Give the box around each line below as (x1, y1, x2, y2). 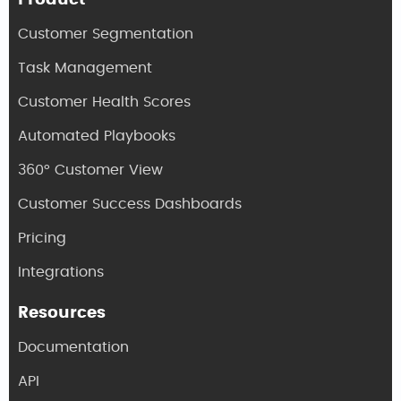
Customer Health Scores (18, 95, 191, 109)
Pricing (18, 231, 66, 245)
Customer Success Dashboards (18, 197, 242, 211)
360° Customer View (18, 163, 163, 177)
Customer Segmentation (18, 27, 193, 41)
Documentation (18, 340, 129, 354)
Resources (18, 305, 106, 321)
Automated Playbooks (18, 129, 175, 143)
